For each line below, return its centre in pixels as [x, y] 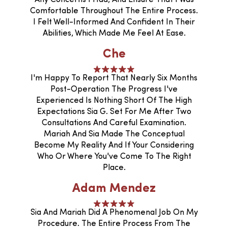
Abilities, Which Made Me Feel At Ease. [114, 33]
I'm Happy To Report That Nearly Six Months [114, 78]
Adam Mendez [114, 189]
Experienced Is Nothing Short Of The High [114, 101]
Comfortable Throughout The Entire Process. [114, 11]
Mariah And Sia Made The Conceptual [114, 134]
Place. [114, 168]
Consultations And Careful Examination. [114, 123]
